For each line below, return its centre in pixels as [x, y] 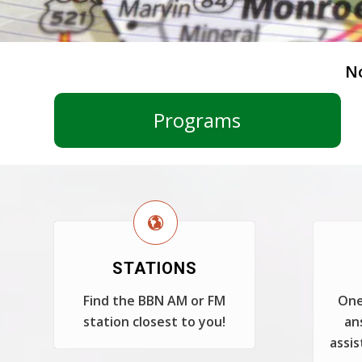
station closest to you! [155, 322]
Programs [198, 120]
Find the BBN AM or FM [155, 301]
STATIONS [154, 268]
